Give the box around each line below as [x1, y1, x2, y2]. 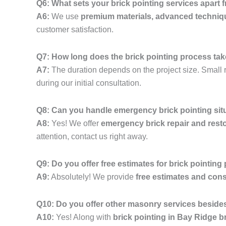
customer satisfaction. [36, 25, 114, 34]
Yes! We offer [49, 119, 101, 128]
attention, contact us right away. [36, 132, 148, 141]
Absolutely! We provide [49, 173, 136, 182]
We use [49, 12, 81, 21]
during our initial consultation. [36, 79, 141, 88]
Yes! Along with [54, 213, 113, 222]
